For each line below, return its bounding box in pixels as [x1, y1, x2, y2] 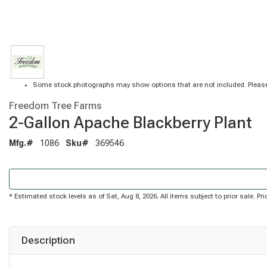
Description [21, 234, 75, 246]
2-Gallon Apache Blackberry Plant [9, 112, 252, 132]
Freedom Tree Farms [9, 99, 102, 111]
